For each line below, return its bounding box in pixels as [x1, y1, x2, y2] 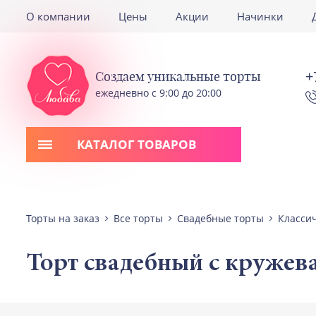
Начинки [237, 9, 284, 23]
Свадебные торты [177, 212, 264, 225]
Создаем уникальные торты [95, 68, 261, 85]
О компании [26, 9, 90, 23]
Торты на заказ [26, 212, 99, 225]
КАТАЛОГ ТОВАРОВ [77, 136, 196, 152]
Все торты [114, 212, 163, 225]
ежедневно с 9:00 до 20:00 [95, 85, 221, 99]
